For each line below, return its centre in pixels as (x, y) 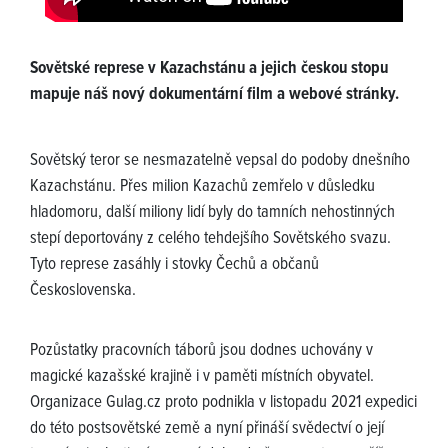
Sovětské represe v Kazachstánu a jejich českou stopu (209, 69)
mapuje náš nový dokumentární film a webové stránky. (214, 95)
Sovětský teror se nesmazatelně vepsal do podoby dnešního (220, 161)
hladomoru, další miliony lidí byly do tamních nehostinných (212, 213)
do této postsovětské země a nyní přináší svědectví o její (207, 429)
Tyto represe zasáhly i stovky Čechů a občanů (174, 265)
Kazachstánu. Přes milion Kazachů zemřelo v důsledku (202, 187)
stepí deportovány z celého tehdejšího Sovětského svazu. (210, 239)
